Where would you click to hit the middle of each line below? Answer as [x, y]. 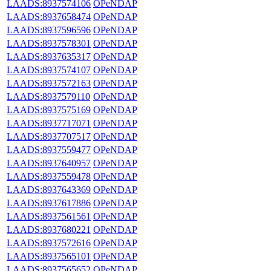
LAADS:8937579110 [48, 96]
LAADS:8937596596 [49, 30]
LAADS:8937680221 [49, 229]
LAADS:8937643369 [49, 189]
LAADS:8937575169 [49, 109]
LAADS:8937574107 [49, 70]
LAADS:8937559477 [49, 149]
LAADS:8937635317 [49, 56]
